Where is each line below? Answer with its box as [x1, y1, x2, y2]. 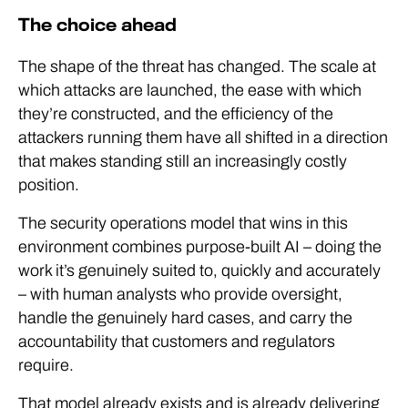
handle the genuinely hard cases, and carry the [18, 309, 352, 327]
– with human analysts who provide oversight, [18, 285, 342, 303]
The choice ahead [18, 15, 177, 35]
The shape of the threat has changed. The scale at [18, 57, 376, 76]
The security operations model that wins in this [18, 214, 348, 232]
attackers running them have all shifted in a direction [18, 128, 388, 147]
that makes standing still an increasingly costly [18, 152, 347, 170]
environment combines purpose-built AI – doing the [18, 238, 382, 256]
